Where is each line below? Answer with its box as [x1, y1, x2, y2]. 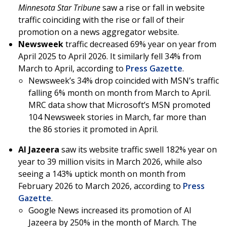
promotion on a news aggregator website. [18, 26, 179, 38]
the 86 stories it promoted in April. [28, 124, 158, 135]
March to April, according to [18, 63, 126, 74]
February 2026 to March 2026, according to [18, 180, 183, 192]
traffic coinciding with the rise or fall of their [18, 14, 184, 26]
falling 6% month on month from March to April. [28, 87, 211, 99]
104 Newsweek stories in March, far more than [28, 111, 206, 123]
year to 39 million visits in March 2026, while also [18, 156, 202, 168]
